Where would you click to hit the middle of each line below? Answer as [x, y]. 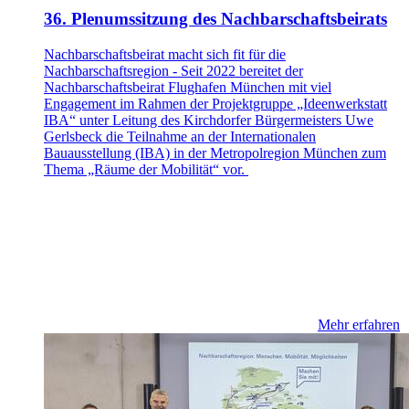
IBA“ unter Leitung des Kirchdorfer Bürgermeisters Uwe [209, 120]
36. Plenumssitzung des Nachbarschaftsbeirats [215, 19]
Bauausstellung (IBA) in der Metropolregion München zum [215, 152]
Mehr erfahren [359, 324]
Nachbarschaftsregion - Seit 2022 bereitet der [173, 70]
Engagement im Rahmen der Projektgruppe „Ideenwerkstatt [215, 103]
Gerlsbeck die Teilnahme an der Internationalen [180, 136]
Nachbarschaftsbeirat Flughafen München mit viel [188, 87]
